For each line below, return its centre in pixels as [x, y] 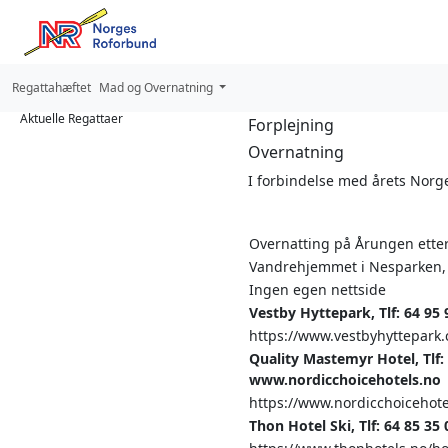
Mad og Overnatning [157, 87]
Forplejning [291, 125]
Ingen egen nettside [317, 289]
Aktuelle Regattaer [71, 118]
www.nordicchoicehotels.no [345, 379]
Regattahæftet [51, 87]
